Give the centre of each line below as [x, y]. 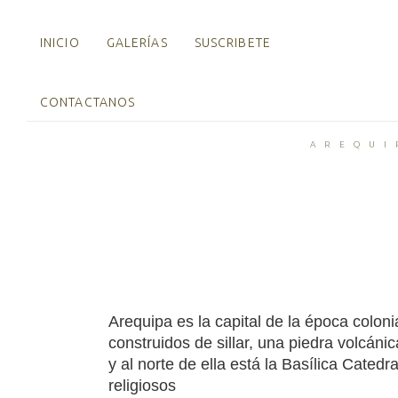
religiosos [142, 386]
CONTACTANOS [88, 102]
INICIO [60, 42]
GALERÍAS [137, 42]
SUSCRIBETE [232, 42]
